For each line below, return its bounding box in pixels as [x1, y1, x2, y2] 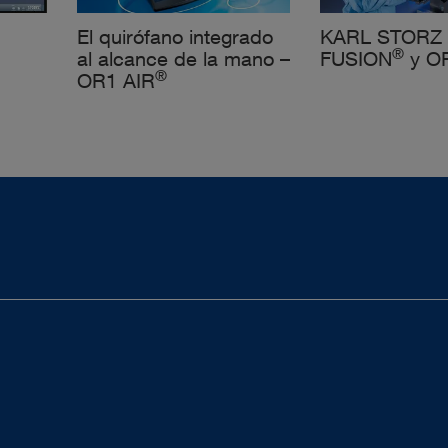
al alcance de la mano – [76, 47, 290, 71]
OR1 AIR [76, 69, 155, 93]
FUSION [320, 47, 393, 71]
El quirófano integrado [76, 25, 273, 49]
